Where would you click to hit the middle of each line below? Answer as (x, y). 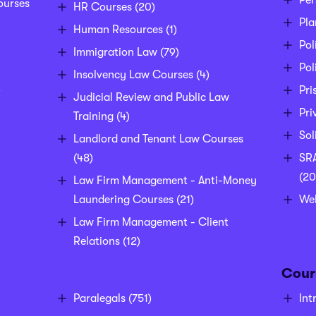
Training (93, 117)
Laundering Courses (123, 200)
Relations (96, 242)
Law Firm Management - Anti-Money (165, 181)
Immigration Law (115, 53)
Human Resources (118, 30)
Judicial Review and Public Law (151, 98)
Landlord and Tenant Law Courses (158, 139)
